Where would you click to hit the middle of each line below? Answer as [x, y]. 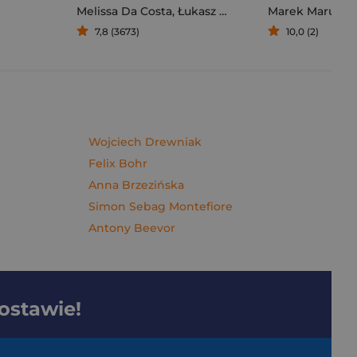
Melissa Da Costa [124, 11]
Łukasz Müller [198, 11]
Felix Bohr [118, 163]
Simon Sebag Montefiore [161, 206]
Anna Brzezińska [136, 185]
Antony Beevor [132, 228]
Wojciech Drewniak [145, 142]
